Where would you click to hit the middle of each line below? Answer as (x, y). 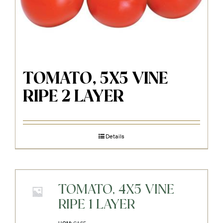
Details (115, 136)
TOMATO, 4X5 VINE (116, 190)
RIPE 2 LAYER (73, 97)
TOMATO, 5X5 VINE (95, 79)
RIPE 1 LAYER (97, 205)
